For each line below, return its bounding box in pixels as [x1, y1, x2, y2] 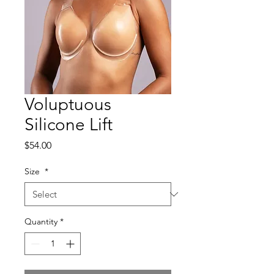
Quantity [24, 216, 57, 228]
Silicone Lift [24, 114, 113, 135]
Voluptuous [24, 94, 111, 115]
